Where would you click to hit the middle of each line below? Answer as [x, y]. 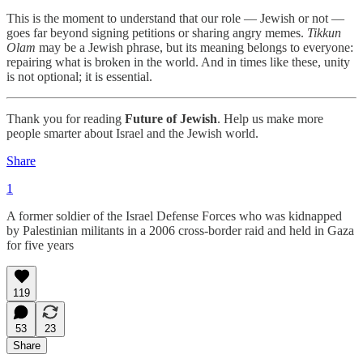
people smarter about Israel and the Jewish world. [132, 133]
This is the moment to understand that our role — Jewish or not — [175, 18]
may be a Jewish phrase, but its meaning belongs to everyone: [194, 47]
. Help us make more [270, 118]
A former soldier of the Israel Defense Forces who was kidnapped [174, 216]
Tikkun [324, 32]
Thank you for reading [66, 118]
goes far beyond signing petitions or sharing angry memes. [157, 32]
